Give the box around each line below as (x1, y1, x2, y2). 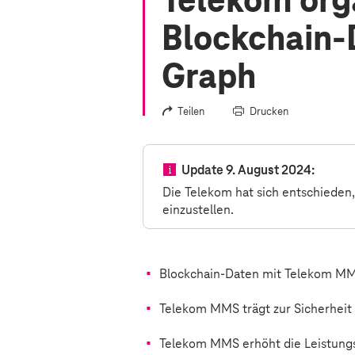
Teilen (177, 105, 204, 118)
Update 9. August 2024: (181, 162, 315, 177)
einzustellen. (162, 202, 234, 217)
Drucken (250, 105, 288, 118)
